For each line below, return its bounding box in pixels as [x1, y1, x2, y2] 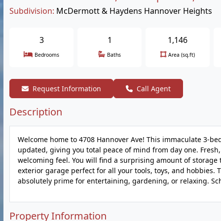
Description [9, 105, 62, 118]
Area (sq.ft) [168, 51, 195, 58]
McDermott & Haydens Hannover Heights [56, 5, 212, 16]
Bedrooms [35, 51, 59, 58]
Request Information [33, 84, 101, 93]
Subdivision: [9, 5, 54, 16]
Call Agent [137, 84, 171, 93]
